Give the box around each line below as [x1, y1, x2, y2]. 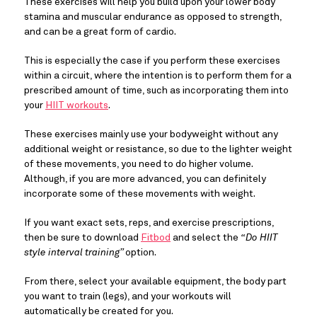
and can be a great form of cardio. [24, 27, 180, 38]
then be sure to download [24, 233, 141, 243]
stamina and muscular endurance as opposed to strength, [24, 12, 282, 23]
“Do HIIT [241, 233, 278, 243]
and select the [171, 233, 241, 243]
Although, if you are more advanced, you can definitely [24, 174, 266, 185]
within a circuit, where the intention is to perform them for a [24, 71, 292, 81]
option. [125, 248, 161, 258]
